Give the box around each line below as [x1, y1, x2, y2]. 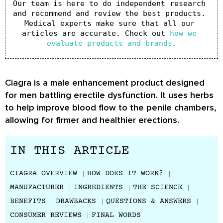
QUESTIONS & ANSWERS [106, 197, 191, 206]
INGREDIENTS [74, 183, 123, 192]
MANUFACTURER [10, 183, 64, 192]
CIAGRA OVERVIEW [10, 169, 77, 178]
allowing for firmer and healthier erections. [5, 114, 179, 125]
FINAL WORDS [92, 211, 141, 220]
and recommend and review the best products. [13, 9, 206, 18]
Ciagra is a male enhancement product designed [5, 77, 205, 88]
